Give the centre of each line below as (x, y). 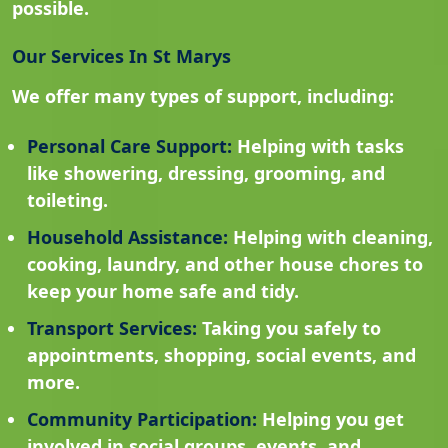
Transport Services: (112, 328)
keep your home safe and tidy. (163, 291)
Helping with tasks (318, 146)
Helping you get (330, 419)
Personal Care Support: (129, 146)
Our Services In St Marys (121, 56)
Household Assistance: (127, 237)
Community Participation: (142, 419)
